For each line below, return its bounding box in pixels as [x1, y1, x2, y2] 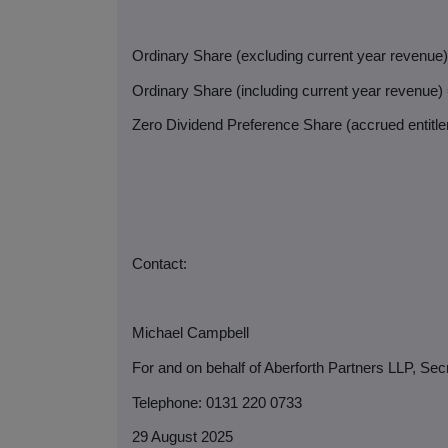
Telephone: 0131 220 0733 [132, 394, 302, 411]
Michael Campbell [132, 325, 249, 342]
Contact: [132, 255, 187, 272]
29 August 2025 [132, 429, 233, 446]
